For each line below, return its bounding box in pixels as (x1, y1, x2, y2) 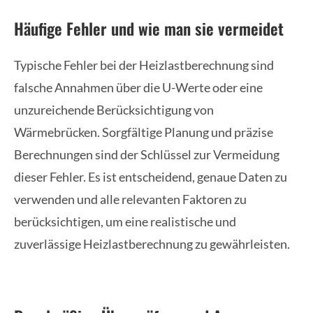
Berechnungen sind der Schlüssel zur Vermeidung (14, 147, 279, 163)
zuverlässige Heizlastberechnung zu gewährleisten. (14, 236, 290, 252)
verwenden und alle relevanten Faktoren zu (14, 191, 247, 208)
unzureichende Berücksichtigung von (14, 102, 214, 118)
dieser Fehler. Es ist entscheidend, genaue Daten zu (14, 169, 287, 185)
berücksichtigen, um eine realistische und (14, 214, 236, 230)
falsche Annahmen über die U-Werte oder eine (14, 80, 263, 96)
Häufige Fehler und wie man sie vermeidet (14, 17, 284, 41)
